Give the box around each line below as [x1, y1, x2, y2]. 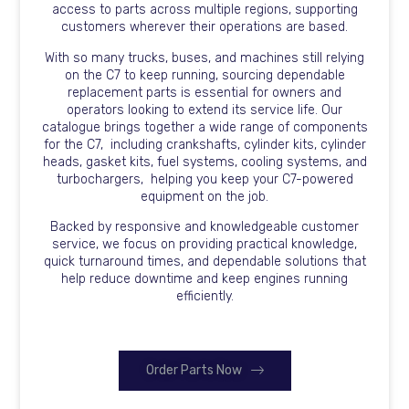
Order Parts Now [145, 362, 242, 378]
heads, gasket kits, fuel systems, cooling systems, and [42, 153, 367, 170]
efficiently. [175, 288, 234, 305]
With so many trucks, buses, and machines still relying [45, 49, 364, 66]
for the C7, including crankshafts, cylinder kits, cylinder [43, 136, 366, 152]
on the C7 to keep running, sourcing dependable [64, 67, 345, 83]
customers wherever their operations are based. [61, 19, 348, 36]
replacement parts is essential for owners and [68, 84, 341, 100]
